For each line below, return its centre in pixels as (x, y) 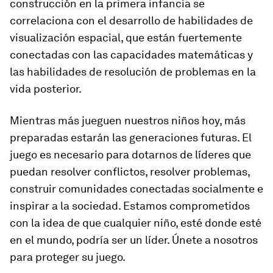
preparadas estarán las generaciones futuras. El (131, 138)
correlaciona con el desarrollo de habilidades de (131, 21)
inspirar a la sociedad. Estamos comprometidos (130, 206)
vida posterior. (46, 89)
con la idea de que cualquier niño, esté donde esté (136, 223)
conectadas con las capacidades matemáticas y (131, 55)
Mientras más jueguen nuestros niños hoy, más (128, 121)
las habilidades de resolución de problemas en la (133, 72)
